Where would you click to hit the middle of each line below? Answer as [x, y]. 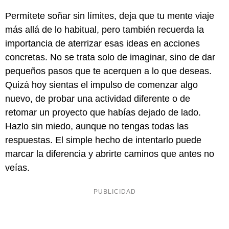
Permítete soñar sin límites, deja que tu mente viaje [110, 16]
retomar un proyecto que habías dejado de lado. [103, 113]
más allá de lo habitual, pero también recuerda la [105, 30]
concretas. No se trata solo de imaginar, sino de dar [110, 58]
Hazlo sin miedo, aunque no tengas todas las [97, 127]
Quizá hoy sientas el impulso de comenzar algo [101, 85]
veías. [17, 168]
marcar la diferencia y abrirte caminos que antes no [110, 154]
